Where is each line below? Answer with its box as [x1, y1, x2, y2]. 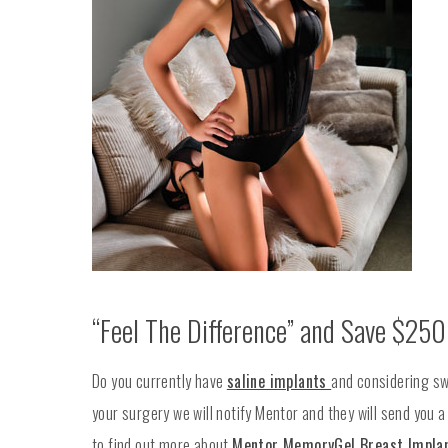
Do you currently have [92, 369, 227, 394]
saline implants [226, 369, 332, 394]
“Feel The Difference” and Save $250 [92, 310, 446, 352]
